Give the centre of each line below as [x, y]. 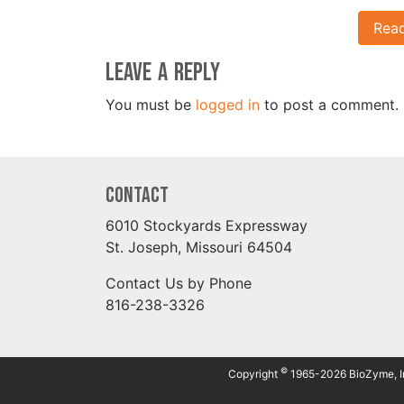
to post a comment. [329, 104]
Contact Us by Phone [179, 283]
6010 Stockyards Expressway [207, 225]
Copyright [254, 373]
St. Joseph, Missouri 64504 [199, 247]
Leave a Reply [163, 72]
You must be [151, 104]
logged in [228, 104]
